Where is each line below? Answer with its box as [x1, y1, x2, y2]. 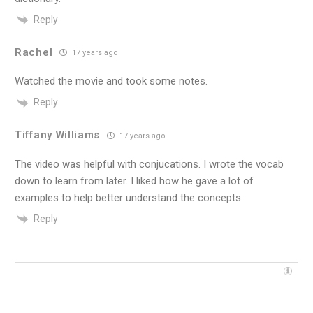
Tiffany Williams [15, 129, 101, 142]
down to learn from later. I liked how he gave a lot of [15, 174, 254, 187]
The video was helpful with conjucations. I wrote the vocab [15, 157, 284, 170]
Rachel [15, 45, 53, 59]
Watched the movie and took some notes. [15, 75, 208, 88]
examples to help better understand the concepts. [15, 191, 243, 204]
